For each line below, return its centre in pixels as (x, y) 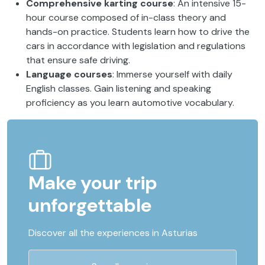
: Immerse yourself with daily (172, 74)
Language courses (69, 74)
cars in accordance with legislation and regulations (136, 46)
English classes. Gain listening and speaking (119, 88)
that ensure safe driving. (78, 60)
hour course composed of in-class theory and (126, 17)
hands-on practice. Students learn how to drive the (138, 31)
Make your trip (93, 182)
